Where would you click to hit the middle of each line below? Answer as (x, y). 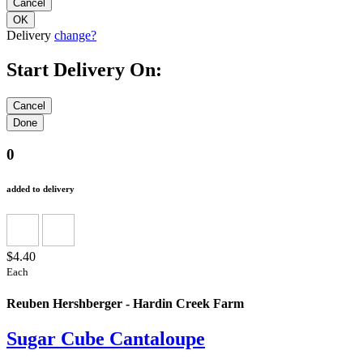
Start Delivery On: (84, 69)
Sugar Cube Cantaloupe (106, 338)
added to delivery (41, 189)
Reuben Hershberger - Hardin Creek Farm (125, 303)
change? (75, 35)
